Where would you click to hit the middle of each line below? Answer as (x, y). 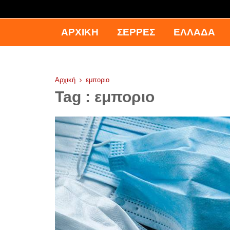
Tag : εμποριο (105, 97)
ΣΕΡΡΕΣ (136, 32)
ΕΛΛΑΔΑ (194, 32)
